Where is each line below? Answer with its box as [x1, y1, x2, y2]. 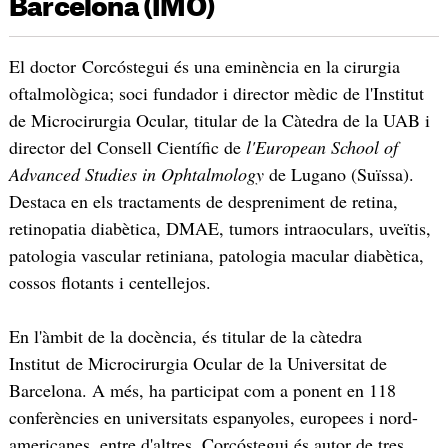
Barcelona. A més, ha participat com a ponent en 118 [8, 377, 396, 402]
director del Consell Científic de [8, 135, 246, 160]
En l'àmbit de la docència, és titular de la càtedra [8, 323, 362, 348]
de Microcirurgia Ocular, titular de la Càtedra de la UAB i [8, 108, 430, 133]
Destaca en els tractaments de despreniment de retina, [8, 189, 398, 214]
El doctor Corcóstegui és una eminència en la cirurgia [8, 54, 400, 79]
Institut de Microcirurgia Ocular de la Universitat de [8, 350, 387, 375]
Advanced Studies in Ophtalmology [8, 162, 264, 187]
